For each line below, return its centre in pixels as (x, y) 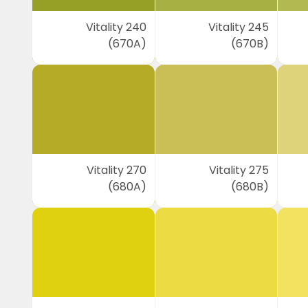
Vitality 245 (239, 27)
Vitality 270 (116, 170)
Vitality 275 (239, 170)
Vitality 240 (116, 27)
